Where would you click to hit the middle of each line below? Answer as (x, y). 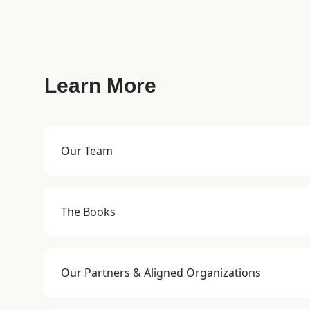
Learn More (100, 85)
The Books (88, 212)
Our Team (87, 151)
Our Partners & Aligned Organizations (161, 273)
